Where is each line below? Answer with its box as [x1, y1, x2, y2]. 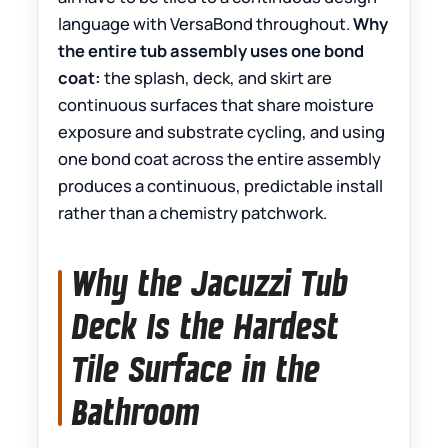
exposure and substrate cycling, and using [58, 120, 386, 144]
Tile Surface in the [72, 346, 321, 393]
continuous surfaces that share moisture [58, 93, 375, 117]
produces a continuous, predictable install [58, 174, 384, 198]
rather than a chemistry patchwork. [58, 201, 328, 225]
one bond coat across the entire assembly [58, 147, 382, 171]
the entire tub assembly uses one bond [58, 39, 365, 63]
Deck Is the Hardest [72, 303, 340, 350]
